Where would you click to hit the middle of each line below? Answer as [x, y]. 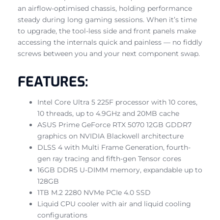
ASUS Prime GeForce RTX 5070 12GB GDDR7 [114, 124]
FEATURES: [53, 82]
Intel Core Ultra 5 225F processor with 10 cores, [117, 102]
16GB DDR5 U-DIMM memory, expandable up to [120, 170]
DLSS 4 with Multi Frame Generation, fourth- [114, 147]
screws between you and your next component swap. [109, 53]
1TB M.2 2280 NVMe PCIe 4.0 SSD [94, 192]
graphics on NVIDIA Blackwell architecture [110, 136]
